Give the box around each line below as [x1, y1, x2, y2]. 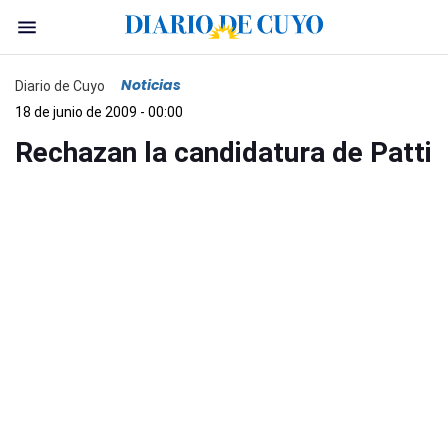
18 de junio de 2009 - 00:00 [15, 104, 183, 120]
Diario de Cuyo [15, 77, 105, 94]
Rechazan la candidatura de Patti [15, 136, 432, 169]
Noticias [121, 75, 181, 95]
